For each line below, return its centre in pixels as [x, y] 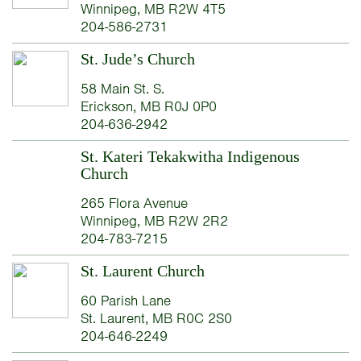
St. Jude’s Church [137, 58]
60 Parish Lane [125, 300]
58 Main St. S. [122, 88]
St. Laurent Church [142, 270]
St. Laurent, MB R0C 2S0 [156, 318]
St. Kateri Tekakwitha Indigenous [190, 156]
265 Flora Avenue [134, 203]
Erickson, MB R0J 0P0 [148, 106]
